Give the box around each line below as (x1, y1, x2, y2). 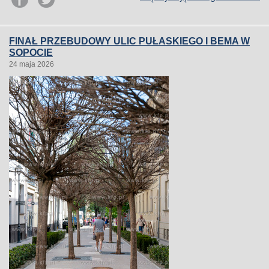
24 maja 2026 (9, 60, 54, 68)
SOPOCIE (9, 47, 53, 58)
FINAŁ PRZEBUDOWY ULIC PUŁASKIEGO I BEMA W (9, 36, 250, 46)
